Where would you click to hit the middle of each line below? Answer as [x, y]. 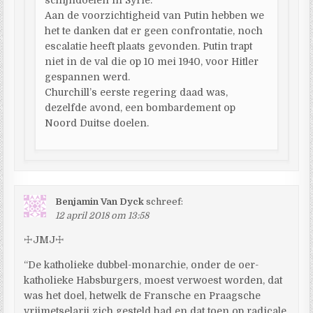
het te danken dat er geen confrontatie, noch [154, 30]
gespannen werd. [88, 77]
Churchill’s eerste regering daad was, [137, 92]
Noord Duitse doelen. [97, 123]
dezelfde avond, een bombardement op [140, 107]
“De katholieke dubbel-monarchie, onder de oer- [141, 264]
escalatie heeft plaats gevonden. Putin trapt [149, 46]
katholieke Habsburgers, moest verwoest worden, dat [153, 280]
